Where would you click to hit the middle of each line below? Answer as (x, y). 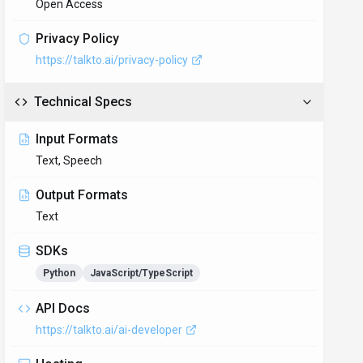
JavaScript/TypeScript (142, 273)
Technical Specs (83, 102)
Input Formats (77, 139)
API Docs (63, 308)
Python (60, 273)
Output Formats (82, 195)
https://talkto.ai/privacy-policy (112, 60)
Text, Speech (69, 160)
